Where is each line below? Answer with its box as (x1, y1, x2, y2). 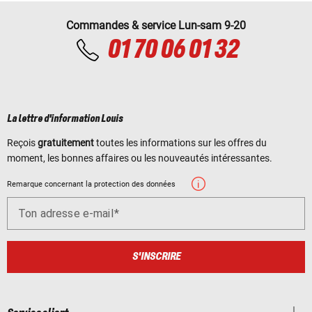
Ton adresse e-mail (18, 207, 114, 221)
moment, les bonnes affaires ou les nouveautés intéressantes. (7, 153, 272, 164)
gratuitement (38, 137, 94, 149)
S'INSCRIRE (132, 250, 180, 263)
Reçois (7, 137, 38, 149)
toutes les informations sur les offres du (94, 137, 267, 149)
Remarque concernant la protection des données (7, 180, 175, 189)
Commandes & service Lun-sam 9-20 (66, 19, 246, 33)
